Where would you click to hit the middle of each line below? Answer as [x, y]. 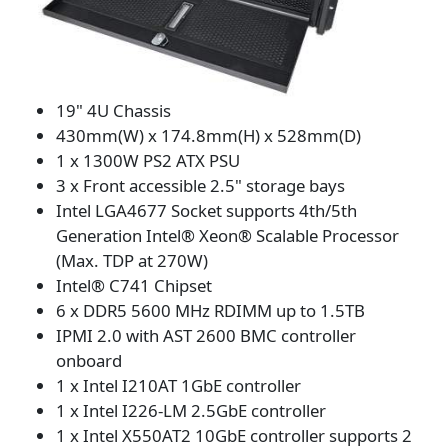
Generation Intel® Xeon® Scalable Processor [227, 236]
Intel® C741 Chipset [134, 286]
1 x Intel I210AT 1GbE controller [178, 386]
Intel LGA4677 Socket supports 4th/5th [206, 211]
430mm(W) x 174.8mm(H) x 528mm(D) [208, 136]
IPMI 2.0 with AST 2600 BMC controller [206, 336]
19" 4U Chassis [113, 111]
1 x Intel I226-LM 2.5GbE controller [191, 411]
